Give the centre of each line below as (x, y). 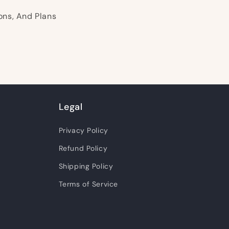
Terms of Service (88, 184)
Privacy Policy (83, 130)
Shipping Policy (86, 166)
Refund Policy (83, 148)
